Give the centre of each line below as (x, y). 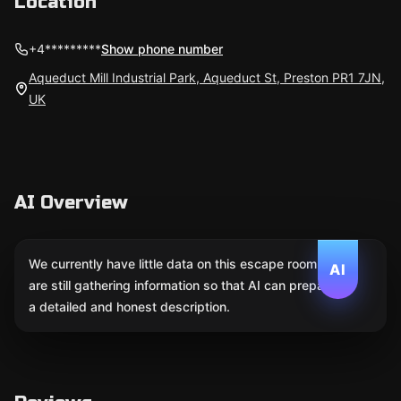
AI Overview (71, 203)
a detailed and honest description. (129, 307)
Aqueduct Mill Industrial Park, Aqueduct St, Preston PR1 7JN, (207, 77)
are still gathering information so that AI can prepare (182, 285)
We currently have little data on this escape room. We (186, 264)
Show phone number (162, 49)
